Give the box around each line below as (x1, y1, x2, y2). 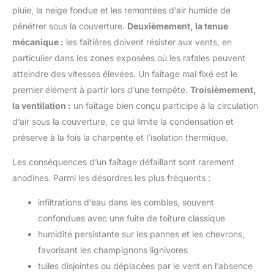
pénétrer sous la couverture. (12, 20, 127, 31)
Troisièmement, (190, 84, 256, 95)
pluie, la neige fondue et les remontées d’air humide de (12, 4, 231, 15)
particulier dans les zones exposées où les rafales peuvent (12, 52, 245, 63)
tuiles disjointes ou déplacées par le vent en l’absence (38, 260, 253, 271)
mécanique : (12, 36, 64, 47)
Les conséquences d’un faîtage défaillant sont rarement (12, 156, 234, 167)
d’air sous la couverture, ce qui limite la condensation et (12, 116, 234, 127)
